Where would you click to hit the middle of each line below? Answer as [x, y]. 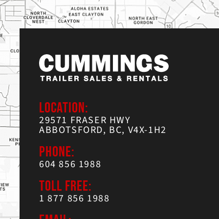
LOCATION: [64, 108]
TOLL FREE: [66, 186]
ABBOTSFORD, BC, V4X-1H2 [103, 130]
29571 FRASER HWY [85, 120]
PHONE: [57, 152]
